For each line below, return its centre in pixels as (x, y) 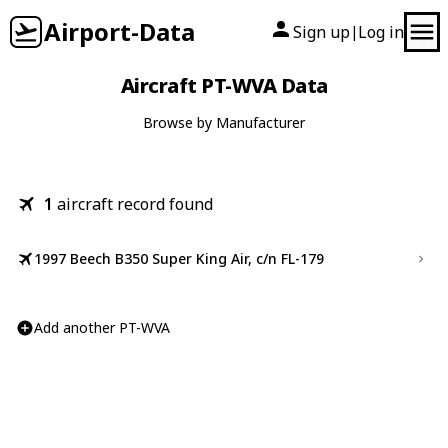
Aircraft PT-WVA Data (224, 85)
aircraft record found (135, 204)
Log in (381, 32)
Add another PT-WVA (102, 327)
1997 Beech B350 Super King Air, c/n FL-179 (179, 258)
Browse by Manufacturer (224, 122)
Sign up (321, 32)
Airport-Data (119, 31)
